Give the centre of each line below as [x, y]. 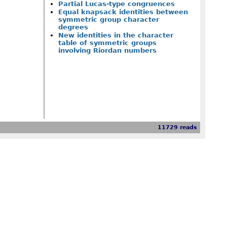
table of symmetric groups [107, 43]
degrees [73, 27]
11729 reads [178, 128]
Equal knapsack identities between [123, 12]
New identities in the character [116, 35]
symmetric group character [108, 19]
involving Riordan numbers [107, 51]
